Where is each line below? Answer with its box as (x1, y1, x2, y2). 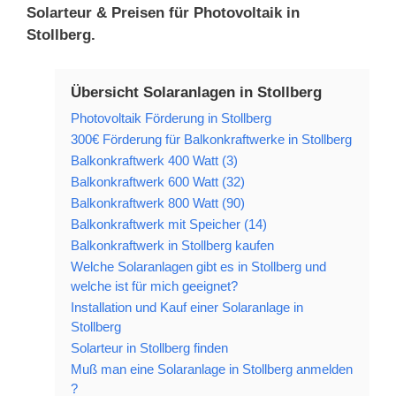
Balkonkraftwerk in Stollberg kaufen (71, 237, 274, 253)
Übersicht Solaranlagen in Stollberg (71, 83, 322, 101)
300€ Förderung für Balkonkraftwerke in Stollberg (71, 131, 352, 147)
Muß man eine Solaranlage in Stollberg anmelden (71, 361, 353, 377)
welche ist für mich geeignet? (71, 278, 238, 293)
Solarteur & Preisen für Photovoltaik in (27, 4, 300, 21)
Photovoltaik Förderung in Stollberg (71, 110, 271, 126)
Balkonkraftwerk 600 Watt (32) (71, 173, 245, 189)
